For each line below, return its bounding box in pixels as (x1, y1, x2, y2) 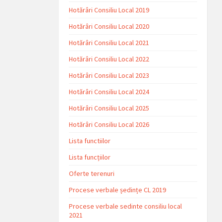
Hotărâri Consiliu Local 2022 (69, 55, 150, 63)
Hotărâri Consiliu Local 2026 (69, 120, 150, 129)
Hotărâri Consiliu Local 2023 (69, 71, 150, 80)
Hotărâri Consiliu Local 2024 (69, 87, 150, 96)
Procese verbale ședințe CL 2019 (69, 185, 166, 194)
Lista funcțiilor (69, 153, 111, 162)
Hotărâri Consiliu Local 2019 (69, 5, 150, 14)
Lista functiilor (69, 136, 111, 145)
